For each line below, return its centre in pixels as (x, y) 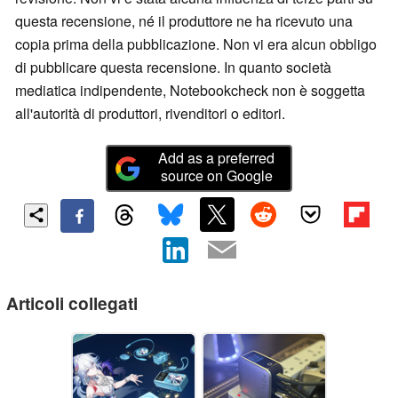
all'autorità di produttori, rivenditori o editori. (150, 114)
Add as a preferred (217, 158)
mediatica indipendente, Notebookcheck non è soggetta (190, 91)
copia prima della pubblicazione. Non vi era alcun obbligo (196, 44)
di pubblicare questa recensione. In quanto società (173, 68)
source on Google (216, 176)
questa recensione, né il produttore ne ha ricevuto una (184, 21)
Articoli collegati (72, 302)
